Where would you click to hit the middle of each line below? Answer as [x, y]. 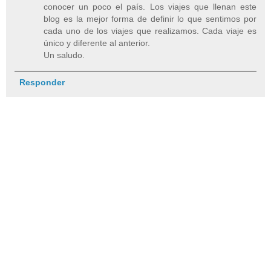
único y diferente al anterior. [97, 43]
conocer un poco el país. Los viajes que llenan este [150, 6]
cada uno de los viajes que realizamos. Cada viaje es [150, 31]
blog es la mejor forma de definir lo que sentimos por [150, 18]
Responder [42, 82]
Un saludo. [64, 55]
